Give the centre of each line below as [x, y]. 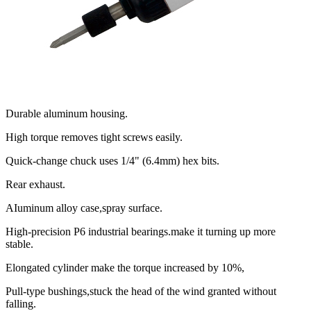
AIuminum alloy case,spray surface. [84, 208]
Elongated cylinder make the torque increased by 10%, [125, 268]
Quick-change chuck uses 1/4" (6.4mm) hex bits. [112, 161]
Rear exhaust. [35, 185]
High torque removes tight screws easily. [94, 137]
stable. [19, 244]
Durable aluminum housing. [67, 114]
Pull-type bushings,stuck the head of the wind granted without [141, 292]
